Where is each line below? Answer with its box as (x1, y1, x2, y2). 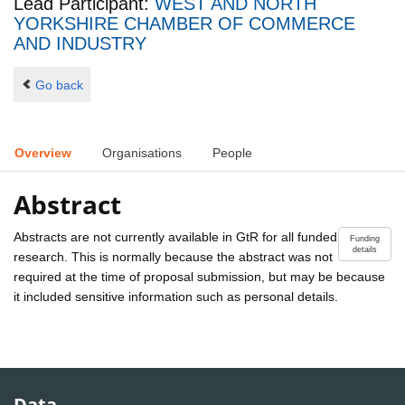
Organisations (102, 146, 182, 161)
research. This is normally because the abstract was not (14, 249, 333, 264)
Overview (14, 146, 71, 161)
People (212, 146, 252, 161)
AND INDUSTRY (14, 33, 146, 54)
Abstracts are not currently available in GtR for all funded (14, 229, 337, 244)
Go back (34, 77, 83, 92)
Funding (350, 233, 380, 243)
